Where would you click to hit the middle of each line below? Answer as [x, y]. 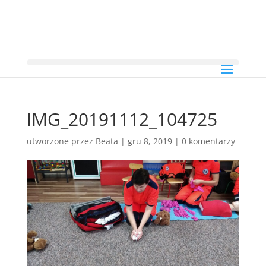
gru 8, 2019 [150, 141]
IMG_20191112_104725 [122, 119]
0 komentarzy [208, 141]
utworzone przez [61, 141]
